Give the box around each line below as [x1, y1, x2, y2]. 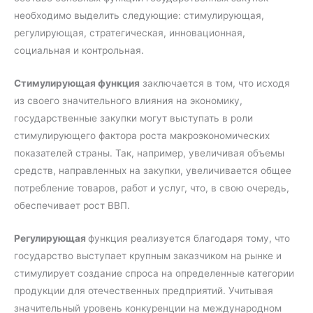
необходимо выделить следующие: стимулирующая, [14, 10, 264, 22]
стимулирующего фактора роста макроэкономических [14, 130, 270, 142]
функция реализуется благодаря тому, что [88, 233, 290, 245]
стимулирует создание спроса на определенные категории [14, 268, 294, 279]
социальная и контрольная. [14, 45, 144, 57]
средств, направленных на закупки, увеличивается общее [14, 165, 291, 177]
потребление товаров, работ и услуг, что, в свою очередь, [14, 182, 289, 194]
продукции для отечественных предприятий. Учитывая [14, 285, 273, 297]
